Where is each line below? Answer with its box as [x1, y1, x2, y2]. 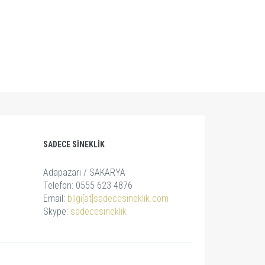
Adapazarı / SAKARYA [43, 167, 126, 178]
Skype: [43, 206, 71, 217]
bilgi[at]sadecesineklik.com [67, 193, 169, 204]
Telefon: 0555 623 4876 [43, 180, 133, 191]
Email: [43, 193, 68, 204]
